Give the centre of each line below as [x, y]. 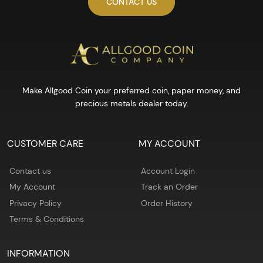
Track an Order [170, 187]
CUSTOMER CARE [45, 143]
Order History [167, 203]
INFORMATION [38, 254]
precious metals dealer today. [131, 103]
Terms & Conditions [47, 219]
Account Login [168, 171]
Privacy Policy [36, 203]
